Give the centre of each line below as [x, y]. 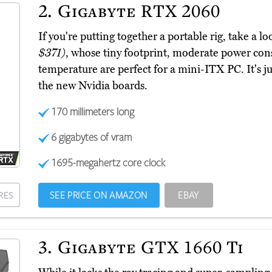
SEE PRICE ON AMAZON [99, 195]
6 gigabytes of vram [92, 137]
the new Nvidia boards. [93, 86]
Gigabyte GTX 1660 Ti [148, 247]
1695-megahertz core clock [108, 162]
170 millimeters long [93, 111]
